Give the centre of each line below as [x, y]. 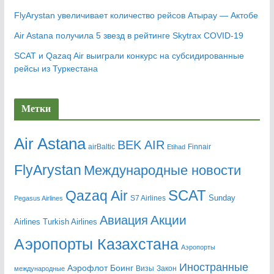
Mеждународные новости [162, 171]
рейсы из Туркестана [56, 69]
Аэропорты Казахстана [96, 245]
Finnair [199, 147]
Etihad [176, 147]
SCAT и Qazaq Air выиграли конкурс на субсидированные [129, 56]
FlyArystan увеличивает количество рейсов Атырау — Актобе [136, 16]
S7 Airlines [148, 198]
